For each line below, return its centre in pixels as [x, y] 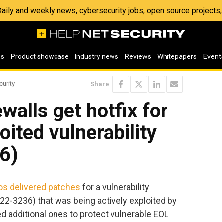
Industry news [97, 56]
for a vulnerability [115, 187]
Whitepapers [177, 56]
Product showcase [40, 56]
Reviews [138, 56]
